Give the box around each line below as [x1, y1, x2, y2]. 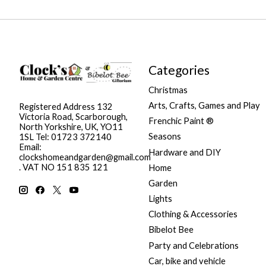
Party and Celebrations [148, 240, 239, 251]
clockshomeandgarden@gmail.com [19, 151, 151, 162]
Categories [148, 62, 210, 77]
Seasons [148, 131, 181, 142]
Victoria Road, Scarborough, [19, 111, 128, 122]
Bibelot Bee [148, 224, 194, 235]
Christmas [148, 84, 188, 95]
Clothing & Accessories [148, 209, 237, 220]
